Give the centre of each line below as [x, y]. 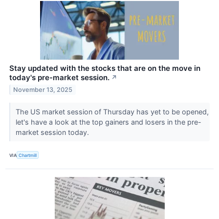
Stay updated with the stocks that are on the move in [105, 68]
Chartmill [28, 155]
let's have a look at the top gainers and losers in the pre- [108, 122]
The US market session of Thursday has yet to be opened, [112, 112]
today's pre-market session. [59, 78]
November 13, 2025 [43, 89]
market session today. [53, 132]
